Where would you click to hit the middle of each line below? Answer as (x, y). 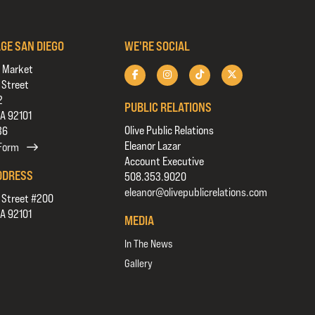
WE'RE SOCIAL (157, 46)
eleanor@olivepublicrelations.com (196, 192)
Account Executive (165, 161)
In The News (149, 244)
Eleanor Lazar (153, 146)
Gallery (139, 263)
